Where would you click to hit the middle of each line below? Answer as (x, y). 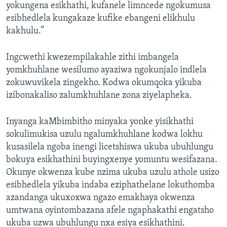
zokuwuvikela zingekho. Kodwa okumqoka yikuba (104, 83)
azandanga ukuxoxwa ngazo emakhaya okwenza (101, 198)
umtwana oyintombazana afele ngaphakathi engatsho (110, 211)
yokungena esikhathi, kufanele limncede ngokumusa (108, 6)
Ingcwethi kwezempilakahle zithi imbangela (92, 58)
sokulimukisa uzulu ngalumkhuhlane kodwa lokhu (104, 135)
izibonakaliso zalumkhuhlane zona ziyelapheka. (99, 96)
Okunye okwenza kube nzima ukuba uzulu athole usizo (113, 173)
